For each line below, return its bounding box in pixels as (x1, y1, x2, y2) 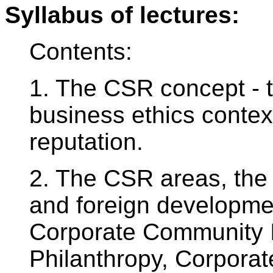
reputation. (29, 129, 143, 155)
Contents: (29, 38, 132, 65)
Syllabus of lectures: (5, 2, 239, 29)
